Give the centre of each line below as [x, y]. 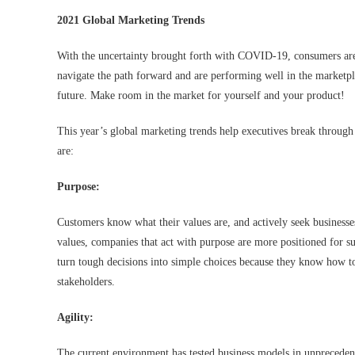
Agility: [77, 318]
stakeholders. [86, 282]
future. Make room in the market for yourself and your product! [201, 96]
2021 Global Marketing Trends [131, 21]
